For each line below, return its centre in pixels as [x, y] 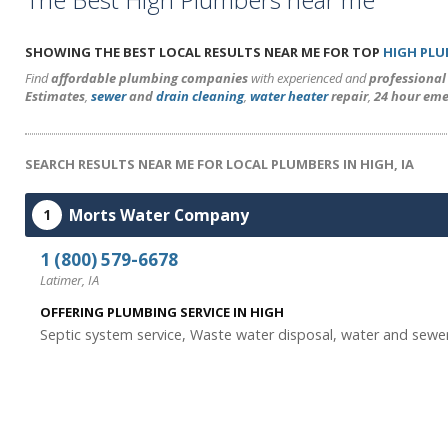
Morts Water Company [159, 215]
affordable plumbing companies [149, 78]
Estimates [55, 96]
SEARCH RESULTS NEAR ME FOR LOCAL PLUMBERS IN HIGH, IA [219, 164]
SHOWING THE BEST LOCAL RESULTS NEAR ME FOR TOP [204, 52]
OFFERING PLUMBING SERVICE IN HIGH [162, 312]
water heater [289, 96]
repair [348, 96]
